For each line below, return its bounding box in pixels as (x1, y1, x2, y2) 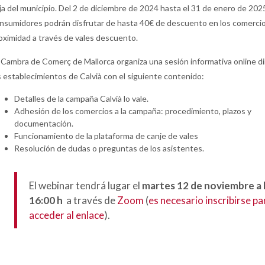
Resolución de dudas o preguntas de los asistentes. (14, 143, 204, 154)
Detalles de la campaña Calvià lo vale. (14, 93, 148, 104)
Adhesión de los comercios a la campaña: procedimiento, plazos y (14, 106, 251, 117)
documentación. (14, 118, 73, 129)
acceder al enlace (29, 209, 104, 222)
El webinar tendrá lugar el (29, 179, 142, 192)
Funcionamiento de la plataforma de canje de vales (14, 131, 198, 141)
